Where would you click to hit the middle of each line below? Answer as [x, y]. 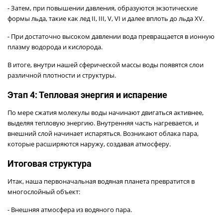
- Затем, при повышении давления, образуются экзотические [103, 8]
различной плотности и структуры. [62, 75]
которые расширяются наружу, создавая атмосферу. [89, 144]
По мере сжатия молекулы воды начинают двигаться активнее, [106, 112]
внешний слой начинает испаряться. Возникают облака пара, [103, 133]
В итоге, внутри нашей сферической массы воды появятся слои [106, 64]
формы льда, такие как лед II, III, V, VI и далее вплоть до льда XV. [106, 18]
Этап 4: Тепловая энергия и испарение [87, 95]
